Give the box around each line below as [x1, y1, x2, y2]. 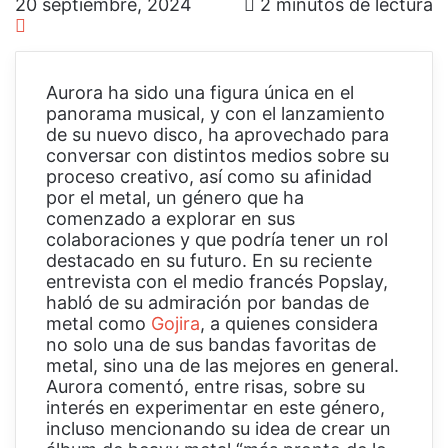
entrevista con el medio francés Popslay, [46, 270, 388, 292]
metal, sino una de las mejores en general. [46, 354, 399, 376]
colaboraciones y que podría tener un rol [46, 228, 388, 250]
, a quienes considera [200, 312, 378, 334]
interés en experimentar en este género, [46, 396, 385, 418]
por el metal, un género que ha [46, 186, 304, 208]
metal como [46, 312, 151, 334]
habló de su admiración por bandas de [46, 291, 369, 313]
